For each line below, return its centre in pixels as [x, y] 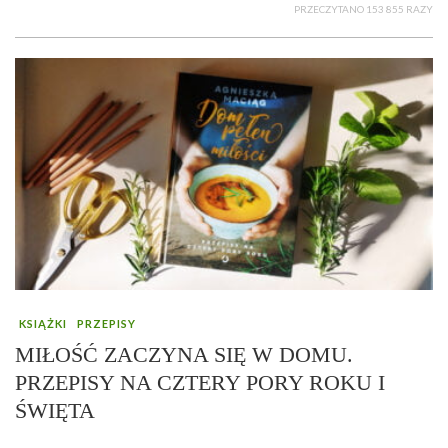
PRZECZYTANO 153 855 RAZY [363, 9]
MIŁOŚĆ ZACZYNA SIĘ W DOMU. [184, 355]
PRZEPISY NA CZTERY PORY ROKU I [200, 383]
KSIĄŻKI [43, 324]
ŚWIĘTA [55, 411]
